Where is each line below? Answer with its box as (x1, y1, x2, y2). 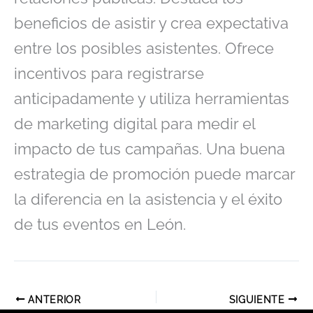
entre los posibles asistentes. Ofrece (14, 38, 274, 57)
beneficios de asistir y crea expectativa (14, 13, 289, 32)
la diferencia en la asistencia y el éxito (14, 189, 282, 208)
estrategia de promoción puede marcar (14, 164, 295, 183)
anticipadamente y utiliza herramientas (14, 89, 289, 108)
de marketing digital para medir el (14, 114, 255, 133)
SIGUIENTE (228, 293, 289, 305)
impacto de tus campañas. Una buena (14, 139, 285, 158)
